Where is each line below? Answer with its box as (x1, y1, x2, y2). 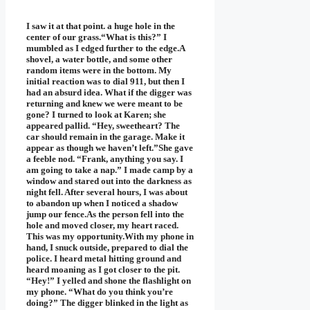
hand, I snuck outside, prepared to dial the (26, 242, 188, 253)
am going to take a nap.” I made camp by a (26, 165, 193, 176)
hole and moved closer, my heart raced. (26, 220, 179, 231)
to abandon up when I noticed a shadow (26, 198, 178, 209)
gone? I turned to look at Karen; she (26, 109, 166, 120)
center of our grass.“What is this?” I (26, 32, 167, 43)
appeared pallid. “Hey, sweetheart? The (26, 120, 180, 131)
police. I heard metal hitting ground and (26, 253, 181, 264)
